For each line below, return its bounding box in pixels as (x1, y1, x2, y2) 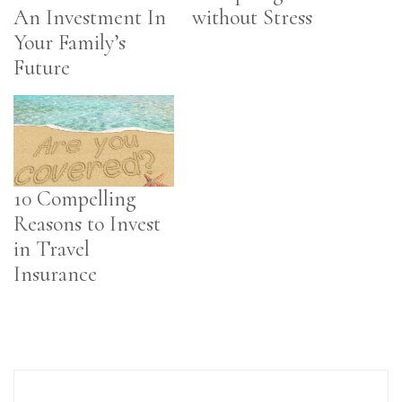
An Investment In (13, 4, 166, 31)
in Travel (13, 236, 90, 263)
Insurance (13, 261, 97, 288)
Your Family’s (13, 30, 126, 57)
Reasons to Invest (13, 211, 161, 238)
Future (13, 55, 70, 82)
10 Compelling (13, 186, 136, 213)
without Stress (192, 4, 312, 31)
